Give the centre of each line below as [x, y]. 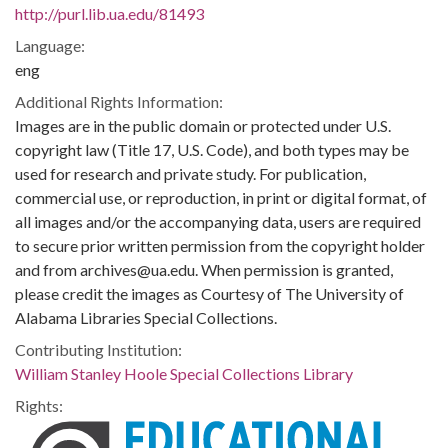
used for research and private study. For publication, [190, 173]
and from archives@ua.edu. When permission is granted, [204, 269]
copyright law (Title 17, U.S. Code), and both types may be [212, 149]
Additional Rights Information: [119, 101]
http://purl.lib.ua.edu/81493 [109, 13]
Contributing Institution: [98, 349]
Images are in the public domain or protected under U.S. [203, 125]
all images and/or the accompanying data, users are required [218, 221]
